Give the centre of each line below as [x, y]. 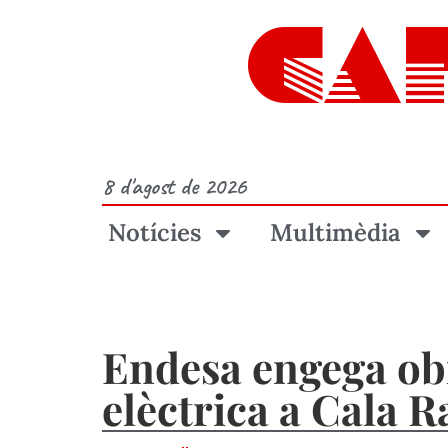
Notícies [154, 232]
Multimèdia [335, 232]
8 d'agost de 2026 [174, 186]
